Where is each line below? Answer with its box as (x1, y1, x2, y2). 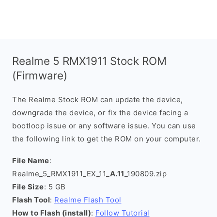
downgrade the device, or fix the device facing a (12, 108, 188, 117)
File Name (12, 156, 49, 165)
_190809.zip (124, 169, 167, 178)
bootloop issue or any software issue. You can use (12, 121, 196, 130)
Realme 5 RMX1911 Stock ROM (12, 54, 167, 67)
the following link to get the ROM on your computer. (12, 134, 201, 143)
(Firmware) (12, 69, 67, 82)
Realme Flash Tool (54, 195, 122, 204)
